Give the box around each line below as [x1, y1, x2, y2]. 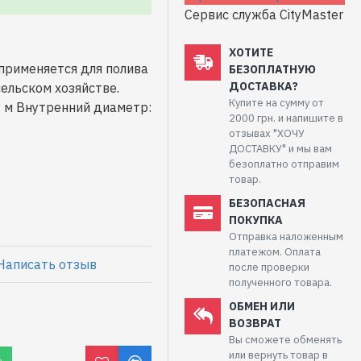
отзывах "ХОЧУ [229, 127, 305, 140]
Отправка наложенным [229, 230, 343, 243]
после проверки [229, 260, 309, 274]
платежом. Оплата [229, 245, 321, 259]
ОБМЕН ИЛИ [229, 299, 295, 313]
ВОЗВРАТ [229, 316, 281, 330]
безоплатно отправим [229, 157, 339, 171]
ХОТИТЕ [229, 45, 273, 60]
